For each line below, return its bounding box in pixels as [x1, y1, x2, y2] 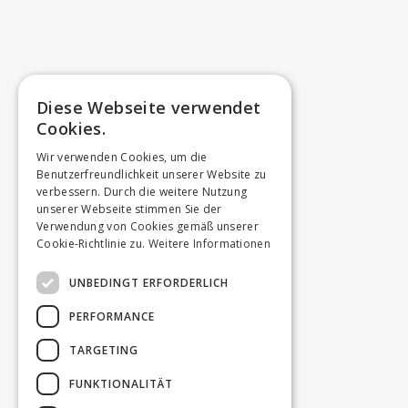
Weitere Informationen [148, 236, 270, 252]
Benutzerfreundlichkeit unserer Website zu [36, 167, 267, 183]
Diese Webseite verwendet [36, 97, 261, 119]
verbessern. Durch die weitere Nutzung [36, 184, 248, 200]
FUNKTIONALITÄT [69, 375, 173, 392]
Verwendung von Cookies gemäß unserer [36, 219, 259, 235]
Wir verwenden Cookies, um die [36, 149, 208, 166]
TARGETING [69, 342, 138, 358]
